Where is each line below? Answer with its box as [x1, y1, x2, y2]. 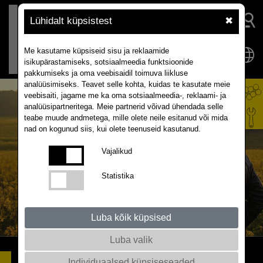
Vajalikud [101, 147, 132, 156]
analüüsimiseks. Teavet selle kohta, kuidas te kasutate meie [23, 80, 230, 89]
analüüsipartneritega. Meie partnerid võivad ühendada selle [23, 102, 223, 111]
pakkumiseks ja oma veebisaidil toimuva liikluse [23, 69, 188, 77]
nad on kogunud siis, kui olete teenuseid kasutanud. [23, 124, 201, 133]
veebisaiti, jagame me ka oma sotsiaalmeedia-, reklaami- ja [23, 91, 226, 100]
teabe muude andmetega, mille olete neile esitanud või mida [23, 113, 228, 122]
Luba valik [110, 235, 153, 245]
